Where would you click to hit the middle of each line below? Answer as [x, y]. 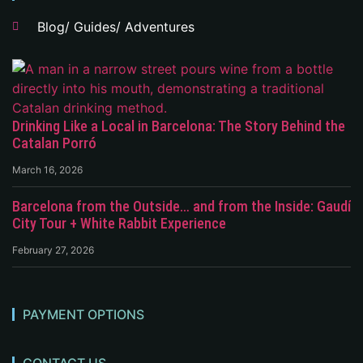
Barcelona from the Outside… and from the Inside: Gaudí [181, 207]
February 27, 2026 [53, 250]
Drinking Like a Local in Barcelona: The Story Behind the [179, 126]
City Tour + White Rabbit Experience [119, 224]
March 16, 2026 [47, 170]
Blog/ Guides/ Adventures [115, 27]
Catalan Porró [54, 143]
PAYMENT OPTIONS [83, 315]
